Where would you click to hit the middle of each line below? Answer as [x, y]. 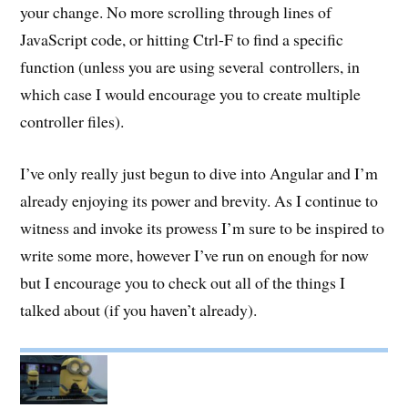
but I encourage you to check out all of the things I [183, 283]
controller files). [72, 122]
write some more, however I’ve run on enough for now [195, 255]
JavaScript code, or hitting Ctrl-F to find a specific [182, 40]
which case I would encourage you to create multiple [191, 94]
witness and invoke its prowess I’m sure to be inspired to [203, 228]
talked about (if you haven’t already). [139, 310]
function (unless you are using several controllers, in [190, 67]
